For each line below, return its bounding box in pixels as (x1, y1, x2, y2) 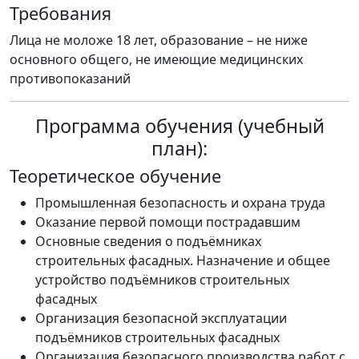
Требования (10, 2, 111, 25)
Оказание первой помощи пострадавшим (35, 213, 301, 231)
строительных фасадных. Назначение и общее (35, 252, 330, 269)
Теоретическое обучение (10, 164, 221, 188)
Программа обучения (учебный (34, 113, 325, 139)
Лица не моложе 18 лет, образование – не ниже (10, 31, 308, 49)
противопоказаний (10, 70, 131, 87)
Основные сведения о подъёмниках (35, 232, 261, 250)
